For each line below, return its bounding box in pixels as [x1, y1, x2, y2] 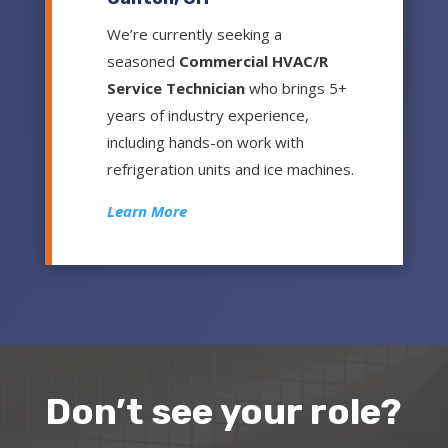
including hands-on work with [106, 132, 304, 153]
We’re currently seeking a [106, 24, 282, 45]
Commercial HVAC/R [178, 51, 328, 72]
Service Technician [106, 78, 245, 99]
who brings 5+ [244, 78, 347, 99]
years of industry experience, [106, 105, 309, 126]
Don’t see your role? [44, 390, 401, 434]
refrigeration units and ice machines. [106, 159, 354, 180]
